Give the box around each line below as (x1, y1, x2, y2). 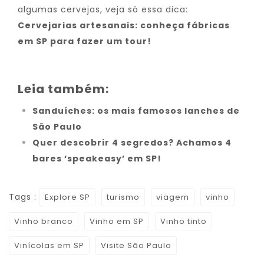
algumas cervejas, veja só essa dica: (18, 4, 188, 15)
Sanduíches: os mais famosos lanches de (32, 105, 240, 117)
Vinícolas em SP (14, 240, 84, 251)
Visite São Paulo (101, 240, 171, 251)
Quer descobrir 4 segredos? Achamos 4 (32, 137, 232, 148)
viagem (156, 192, 189, 203)
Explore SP (45, 192, 90, 203)
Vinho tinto (160, 216, 207, 227)
